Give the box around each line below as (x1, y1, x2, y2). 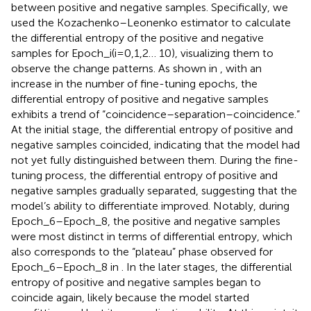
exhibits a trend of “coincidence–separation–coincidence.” (11, 108, 300, 121)
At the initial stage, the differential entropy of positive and (11, 123, 293, 137)
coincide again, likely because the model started (11, 291, 249, 305)
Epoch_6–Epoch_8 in (11, 260, 121, 274)
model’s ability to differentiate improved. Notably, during (11, 199, 289, 213)
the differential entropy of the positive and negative (11, 31, 264, 45)
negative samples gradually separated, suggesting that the (11, 184, 297, 198)
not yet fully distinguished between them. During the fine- (11, 153, 299, 167)
